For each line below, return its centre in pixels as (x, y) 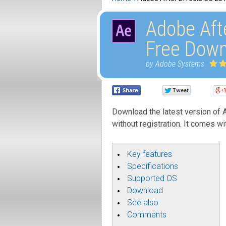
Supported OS (152, 178)
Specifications (153, 166)
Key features (150, 154)
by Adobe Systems (175, 64)
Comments (147, 215)
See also (143, 203)
